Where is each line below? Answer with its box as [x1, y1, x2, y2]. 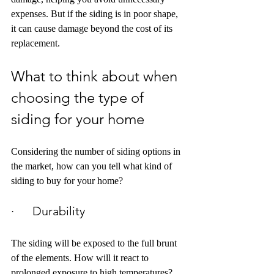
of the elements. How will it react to [11, 253, 151, 264]
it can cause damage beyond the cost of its [11, 23, 175, 34]
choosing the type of [11, 89, 147, 107]
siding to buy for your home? [11, 176, 123, 187]
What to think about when [11, 67, 181, 86]
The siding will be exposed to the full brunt [11, 238, 179, 249]
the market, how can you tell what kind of [11, 161, 174, 172]
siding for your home [11, 110, 144, 128]
